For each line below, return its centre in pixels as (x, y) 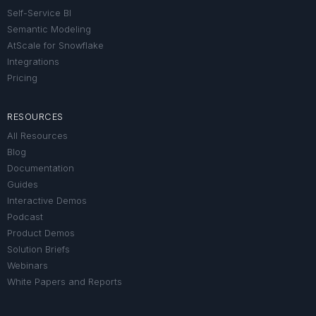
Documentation (41, 168)
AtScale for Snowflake (55, 45)
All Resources (37, 135)
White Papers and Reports (65, 281)
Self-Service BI (39, 13)
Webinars (28, 265)
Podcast (25, 217)
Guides (23, 184)
